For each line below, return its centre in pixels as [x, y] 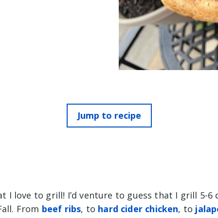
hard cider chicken [138, 209]
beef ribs [61, 209]
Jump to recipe [109, 115]
